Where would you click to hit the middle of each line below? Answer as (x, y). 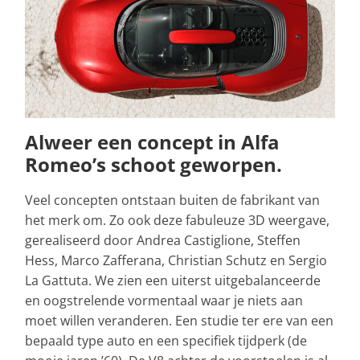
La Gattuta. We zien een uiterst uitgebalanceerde (173, 281)
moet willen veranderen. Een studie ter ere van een (179, 321)
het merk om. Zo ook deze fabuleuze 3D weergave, (177, 221)
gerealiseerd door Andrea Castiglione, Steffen (163, 241)
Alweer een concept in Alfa (152, 142)
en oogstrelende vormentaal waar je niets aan (164, 301)
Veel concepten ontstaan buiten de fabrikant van (172, 200)
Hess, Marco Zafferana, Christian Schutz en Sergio (176, 261)
